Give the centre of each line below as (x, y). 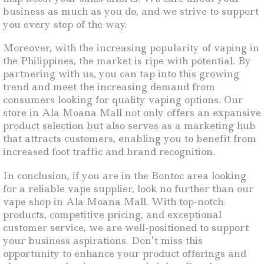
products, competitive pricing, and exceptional (112, 214)
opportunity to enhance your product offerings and (125, 253)
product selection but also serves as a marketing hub (129, 126)
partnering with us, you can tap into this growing (121, 74)
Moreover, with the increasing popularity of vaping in (131, 48)
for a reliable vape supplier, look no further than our (128, 188)
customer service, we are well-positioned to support (126, 227)
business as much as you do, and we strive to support (131, 11)
